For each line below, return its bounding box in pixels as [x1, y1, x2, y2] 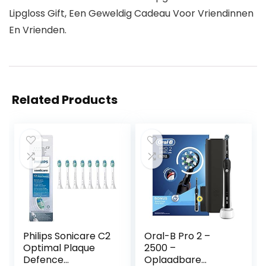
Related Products [12, 91, 118, 109]
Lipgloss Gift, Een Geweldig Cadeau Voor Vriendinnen [9, 7, 254, 21]
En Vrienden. [9, 23, 66, 37]
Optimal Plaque [23, 241, 96, 255]
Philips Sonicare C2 [23, 229, 111, 243]
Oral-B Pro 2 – [144, 229, 211, 243]
